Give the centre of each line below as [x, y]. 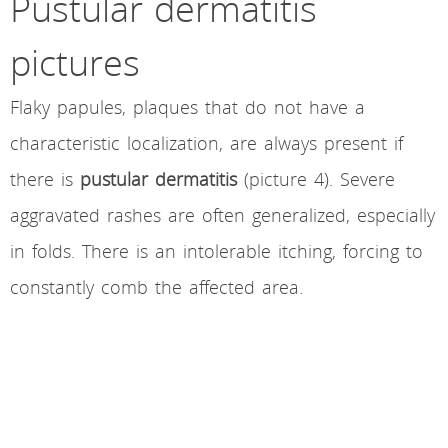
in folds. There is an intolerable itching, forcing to [216, 251]
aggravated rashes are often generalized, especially [222, 215]
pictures [75, 62]
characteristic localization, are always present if [206, 143]
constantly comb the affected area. [156, 287]
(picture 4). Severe [316, 179]
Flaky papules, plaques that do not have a [187, 107]
